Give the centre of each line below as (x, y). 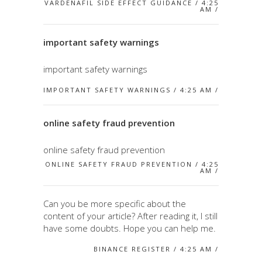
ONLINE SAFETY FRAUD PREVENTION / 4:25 (132, 164)
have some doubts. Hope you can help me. (130, 228)
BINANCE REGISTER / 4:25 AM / (156, 249)
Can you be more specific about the (115, 203)
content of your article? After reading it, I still (130, 216)
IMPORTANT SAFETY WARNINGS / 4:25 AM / (131, 89)
